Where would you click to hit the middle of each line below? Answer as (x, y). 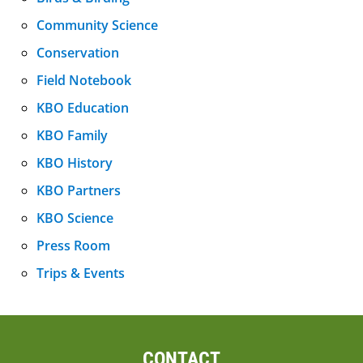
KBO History (75, 162)
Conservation (78, 52)
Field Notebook (84, 80)
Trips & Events (81, 273)
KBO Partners (79, 190)
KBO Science (75, 218)
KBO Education (83, 107)
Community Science (97, 25)
